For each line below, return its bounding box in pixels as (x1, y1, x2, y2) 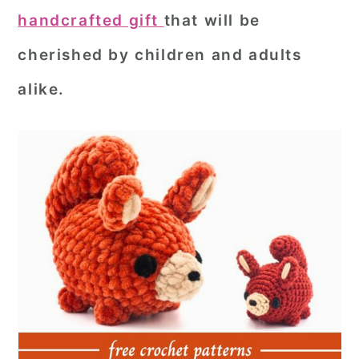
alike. (18, 80, 65, 99)
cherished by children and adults (18, 46, 302, 64)
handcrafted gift (18, 11, 159, 30)
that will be (163, 11, 260, 30)
